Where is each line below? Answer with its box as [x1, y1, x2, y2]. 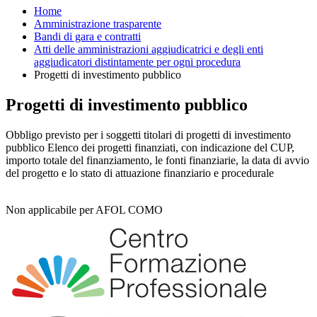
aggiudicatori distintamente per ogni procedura [34, 56, 241, 69]
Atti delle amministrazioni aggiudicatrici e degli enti [34, 43, 263, 56]
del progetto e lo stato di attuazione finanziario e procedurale [6, 167, 274, 180]
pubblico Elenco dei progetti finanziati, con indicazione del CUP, [6, 142, 294, 154]
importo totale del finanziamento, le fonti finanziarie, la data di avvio [6, 154, 309, 167]
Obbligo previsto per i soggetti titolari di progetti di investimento [6, 129, 291, 142]
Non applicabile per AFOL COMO [6, 204, 166, 217]
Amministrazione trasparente [34, 18, 161, 30]
